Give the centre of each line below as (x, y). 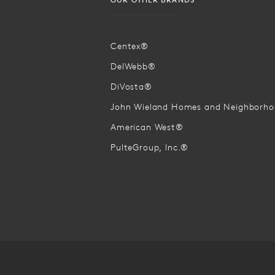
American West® (147, 127)
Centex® (130, 46)
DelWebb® (133, 66)
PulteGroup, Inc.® (150, 147)
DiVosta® (131, 86)
